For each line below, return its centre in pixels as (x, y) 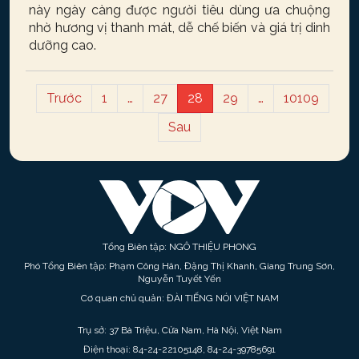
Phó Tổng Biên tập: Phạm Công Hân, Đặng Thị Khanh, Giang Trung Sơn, (179, 266)
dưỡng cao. (63, 45)
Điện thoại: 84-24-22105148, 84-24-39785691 (179, 349)
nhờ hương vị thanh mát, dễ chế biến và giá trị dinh (179, 27)
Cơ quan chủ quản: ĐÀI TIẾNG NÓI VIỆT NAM (179, 298)
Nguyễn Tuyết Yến (179, 278)
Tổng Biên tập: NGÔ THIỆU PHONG (179, 246)
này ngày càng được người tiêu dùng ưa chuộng (179, 10)
